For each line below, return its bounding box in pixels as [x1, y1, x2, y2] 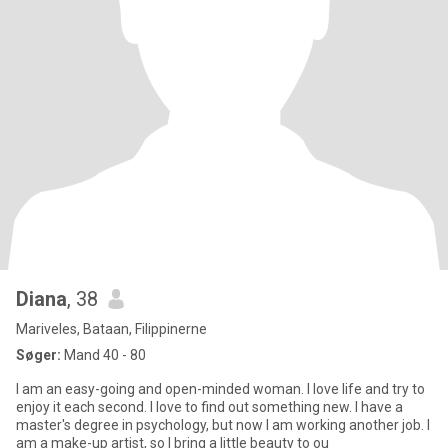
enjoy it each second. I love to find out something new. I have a [16, 399, 403, 415]
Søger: [16, 347, 61, 363]
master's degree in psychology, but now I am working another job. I [16, 417, 430, 433]
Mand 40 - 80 [61, 347, 146, 363]
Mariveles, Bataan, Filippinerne [16, 321, 207, 337]
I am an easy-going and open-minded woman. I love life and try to [16, 381, 425, 397]
